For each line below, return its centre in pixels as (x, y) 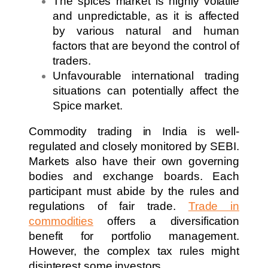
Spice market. (88, 105)
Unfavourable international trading (146, 75)
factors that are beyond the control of (146, 45)
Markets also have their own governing (134, 162)
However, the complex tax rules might (134, 251)
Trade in (214, 206)
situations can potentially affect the (146, 90)
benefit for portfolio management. (134, 236)
